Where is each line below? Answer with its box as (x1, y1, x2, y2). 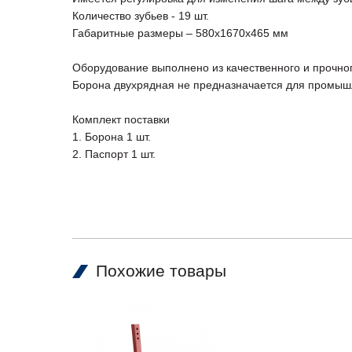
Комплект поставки (72, 113, 170, 126)
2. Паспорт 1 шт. (72, 148, 156, 161)
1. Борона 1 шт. (72, 130, 151, 144)
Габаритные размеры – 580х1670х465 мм (72, 27, 288, 40)
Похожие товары (96, 262, 226, 280)
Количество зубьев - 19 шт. (72, 9, 209, 23)
